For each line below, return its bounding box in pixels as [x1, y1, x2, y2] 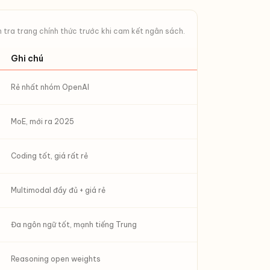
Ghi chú [11, 53, 43, 64]
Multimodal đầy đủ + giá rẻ [11, 186, 105, 195]
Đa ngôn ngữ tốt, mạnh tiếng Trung [11, 220, 137, 229]
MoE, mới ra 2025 [11, 117, 74, 126]
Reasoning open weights [11, 254, 101, 263]
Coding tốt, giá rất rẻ [11, 151, 88, 160]
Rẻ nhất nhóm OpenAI [11, 83, 89, 92]
